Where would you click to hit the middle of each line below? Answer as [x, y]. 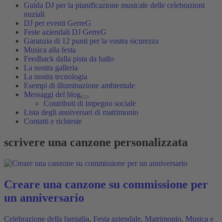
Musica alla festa [50, 50]
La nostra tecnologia [55, 77]
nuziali [34, 14]
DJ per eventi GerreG [57, 23]
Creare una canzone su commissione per [106, 184]
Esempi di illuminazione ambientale [79, 85]
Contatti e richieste [53, 121]
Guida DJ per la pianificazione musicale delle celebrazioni [114, 5]
